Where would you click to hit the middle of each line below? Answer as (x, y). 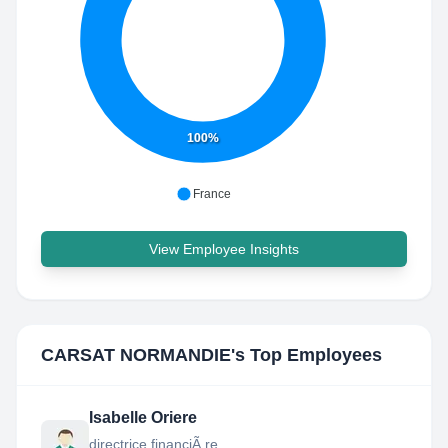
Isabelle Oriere (143, 417)
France (211, 194)
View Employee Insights (224, 249)
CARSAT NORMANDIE (136, 355)
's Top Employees (306, 355)
